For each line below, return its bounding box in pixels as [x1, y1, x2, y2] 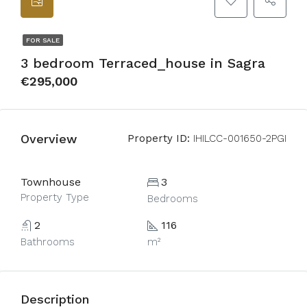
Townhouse [21, 175, 81, 188]
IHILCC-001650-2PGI [190, 132, 286, 145]
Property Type [21, 191, 89, 204]
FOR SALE [26, 36, 60, 44]
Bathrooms [21, 236, 75, 248]
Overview [21, 131, 77, 146]
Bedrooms [147, 193, 198, 205]
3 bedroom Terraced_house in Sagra [21, 55, 265, 71]
